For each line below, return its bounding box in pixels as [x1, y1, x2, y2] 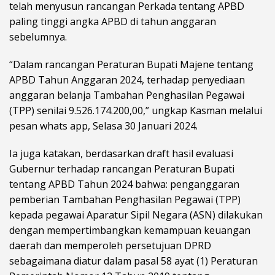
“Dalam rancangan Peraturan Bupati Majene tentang [9, 58, 254, 72]
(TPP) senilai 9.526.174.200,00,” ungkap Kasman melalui [9, 104, 262, 118]
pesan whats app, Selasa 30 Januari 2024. [9, 119, 198, 133]
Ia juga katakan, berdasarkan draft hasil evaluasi [9, 147, 233, 161]
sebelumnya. [9, 30, 67, 44]
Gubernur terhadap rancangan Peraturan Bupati [9, 162, 234, 176]
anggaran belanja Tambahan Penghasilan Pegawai [9, 88, 244, 103]
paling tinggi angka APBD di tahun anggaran [9, 15, 216, 29]
